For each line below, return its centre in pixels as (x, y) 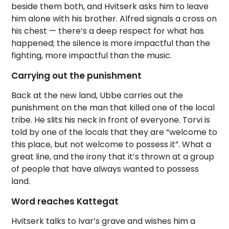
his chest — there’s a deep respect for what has (108, 31)
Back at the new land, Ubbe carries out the (97, 96)
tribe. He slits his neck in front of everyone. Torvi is (111, 120)
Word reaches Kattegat (65, 202)
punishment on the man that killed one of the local (113, 108)
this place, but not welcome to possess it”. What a (111, 145)
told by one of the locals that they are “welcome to (114, 132)
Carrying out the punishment (77, 76)
